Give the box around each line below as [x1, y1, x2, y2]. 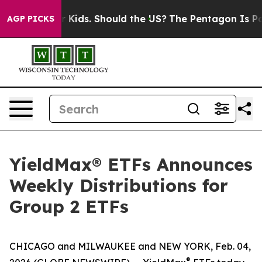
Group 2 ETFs [9, 195, 129, 218]
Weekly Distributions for [9, 174, 228, 196]
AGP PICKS [7, 13, 54, 24]
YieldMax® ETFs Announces [9, 153, 253, 175]
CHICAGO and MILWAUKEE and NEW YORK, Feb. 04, [9, 240, 251, 252]
